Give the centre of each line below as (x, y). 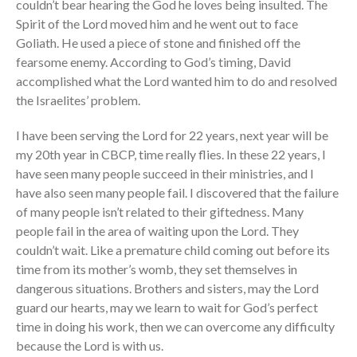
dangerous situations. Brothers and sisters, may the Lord (167, 288)
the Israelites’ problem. (78, 100)
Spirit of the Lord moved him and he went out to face (157, 24)
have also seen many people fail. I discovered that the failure (177, 193)
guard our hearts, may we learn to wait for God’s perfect (167, 308)
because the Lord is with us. (90, 346)
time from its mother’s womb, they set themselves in (157, 269)
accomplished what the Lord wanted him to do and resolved (177, 81)
